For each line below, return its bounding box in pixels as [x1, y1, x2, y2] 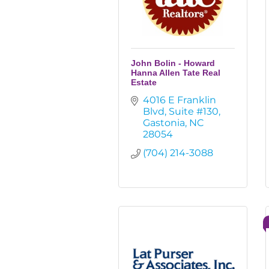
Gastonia [143, 117, 185, 128]
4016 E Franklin [143, 94, 216, 106]
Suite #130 [169, 106, 219, 117]
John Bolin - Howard [131, 58, 215, 68]
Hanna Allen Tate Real [131, 68, 220, 77]
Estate [131, 77, 157, 87]
